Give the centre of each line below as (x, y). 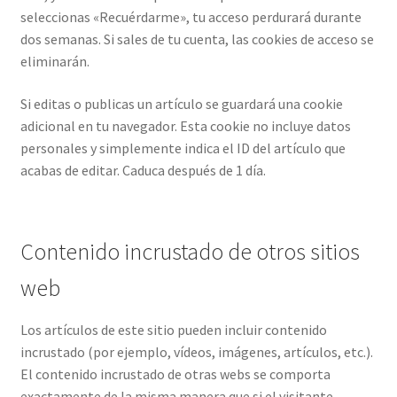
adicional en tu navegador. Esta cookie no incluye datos (185, 125)
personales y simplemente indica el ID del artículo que (183, 148)
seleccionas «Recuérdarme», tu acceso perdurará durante (191, 17)
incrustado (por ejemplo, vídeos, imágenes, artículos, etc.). (196, 352)
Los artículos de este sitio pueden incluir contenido (173, 330)
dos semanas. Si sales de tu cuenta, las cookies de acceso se (197, 39)
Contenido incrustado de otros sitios (190, 252)
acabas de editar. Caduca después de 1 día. (143, 170)
